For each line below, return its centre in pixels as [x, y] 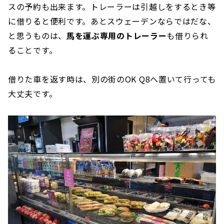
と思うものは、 [37, 36]
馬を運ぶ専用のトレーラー [116, 36]
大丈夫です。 [33, 94]
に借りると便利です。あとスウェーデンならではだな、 [112, 21]
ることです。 [33, 50]
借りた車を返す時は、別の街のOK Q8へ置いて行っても [112, 79]
